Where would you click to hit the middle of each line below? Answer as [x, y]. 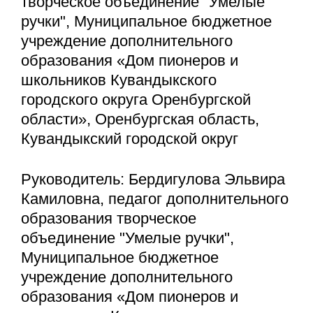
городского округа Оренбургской [136, 100]
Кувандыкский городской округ [130, 139]
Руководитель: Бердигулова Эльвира [153, 180]
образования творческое [109, 219]
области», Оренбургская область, [140, 119]
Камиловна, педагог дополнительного [155, 199]
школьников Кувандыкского [119, 80]
